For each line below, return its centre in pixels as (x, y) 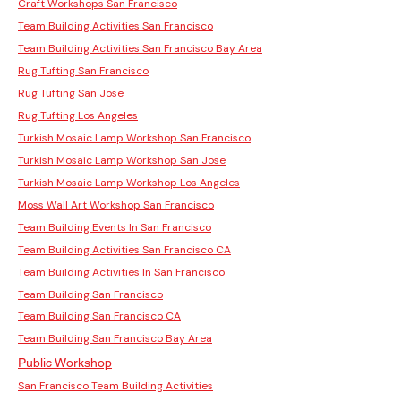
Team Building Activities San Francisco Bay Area (140, 48)
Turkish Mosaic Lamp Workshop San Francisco (134, 137)
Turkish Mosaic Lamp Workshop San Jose (122, 160)
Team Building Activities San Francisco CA (124, 249)
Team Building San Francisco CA (99, 316)
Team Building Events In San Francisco (115, 227)
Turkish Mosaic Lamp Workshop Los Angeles (129, 182)
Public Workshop (65, 362)
